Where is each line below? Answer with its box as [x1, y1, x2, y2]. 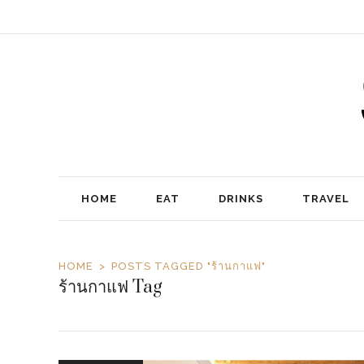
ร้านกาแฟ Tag [58, 276, 162, 299]
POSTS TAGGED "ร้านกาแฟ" [111, 260, 266, 273]
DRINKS [219, 192, 263, 205]
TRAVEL [302, 192, 349, 205]
